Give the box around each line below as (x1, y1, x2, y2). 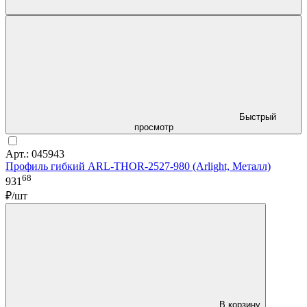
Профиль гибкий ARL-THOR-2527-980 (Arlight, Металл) (5, 160, 271, 172)
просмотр (134, 121, 173, 132)
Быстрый (239, 111, 276, 122)
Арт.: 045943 (5, 147, 64, 160)
